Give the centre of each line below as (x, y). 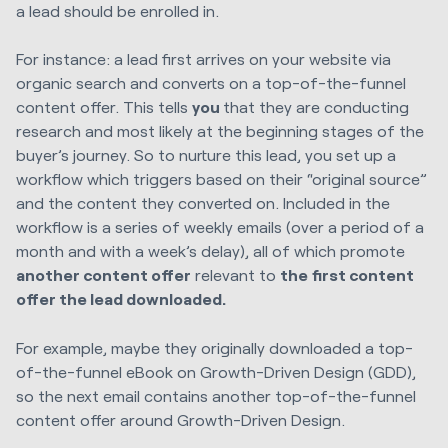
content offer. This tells (104, 107)
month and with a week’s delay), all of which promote (210, 251)
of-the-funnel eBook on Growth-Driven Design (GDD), (216, 371)
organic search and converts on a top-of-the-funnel (211, 83)
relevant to (235, 275)
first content (363, 275)
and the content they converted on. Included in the (203, 203)
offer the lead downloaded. (121, 299)
